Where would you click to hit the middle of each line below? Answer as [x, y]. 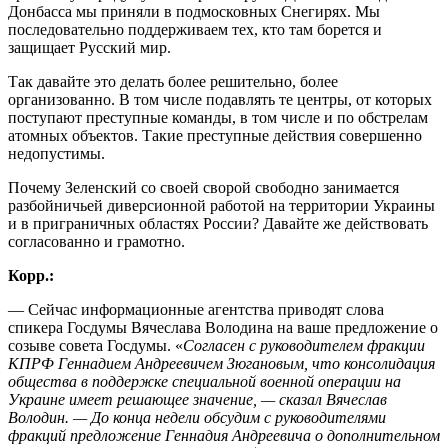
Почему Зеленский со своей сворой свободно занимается [203, 187]
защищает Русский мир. [89, 47]
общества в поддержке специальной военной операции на [204, 381]
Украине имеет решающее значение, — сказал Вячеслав [197, 399]
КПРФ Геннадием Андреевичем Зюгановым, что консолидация [221, 363]
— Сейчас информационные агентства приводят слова [196, 309]
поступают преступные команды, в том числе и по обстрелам [218, 117]
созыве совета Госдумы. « [95, 345]
